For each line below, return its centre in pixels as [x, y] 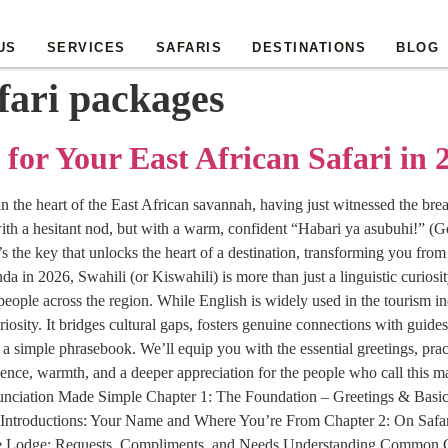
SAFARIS [188, 47]
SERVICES [86, 47]
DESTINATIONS [309, 47]
